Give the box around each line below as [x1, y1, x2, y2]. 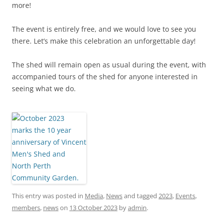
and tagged [122, 191, 159, 200]
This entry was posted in [12, 191, 85, 200]
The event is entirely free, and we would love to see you [12, 24, 196, 34]
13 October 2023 [69, 203, 117, 212]
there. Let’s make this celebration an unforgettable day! [12, 36, 196, 46]
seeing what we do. [12, 83, 76, 93]
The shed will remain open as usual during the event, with [12, 59, 206, 69]
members [12, 203, 40, 212]
